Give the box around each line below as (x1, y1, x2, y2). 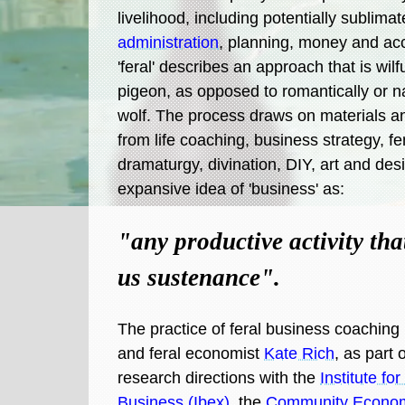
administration (118, 33, 220, 52)
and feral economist (118, 344, 265, 363)
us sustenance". (118, 264, 281, 291)
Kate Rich (264, 344, 335, 363)
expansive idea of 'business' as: (118, 180, 345, 198)
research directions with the (118, 369, 321, 387)
